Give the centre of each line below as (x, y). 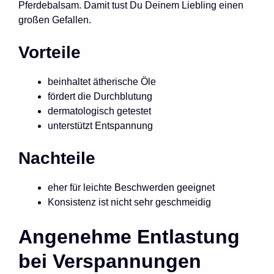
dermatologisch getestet (99, 111)
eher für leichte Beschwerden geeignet (131, 187)
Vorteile (50, 52)
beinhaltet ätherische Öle (102, 81)
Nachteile (57, 158)
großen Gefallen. (55, 20)
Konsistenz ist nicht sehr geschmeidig (129, 202)
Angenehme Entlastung (129, 236)
